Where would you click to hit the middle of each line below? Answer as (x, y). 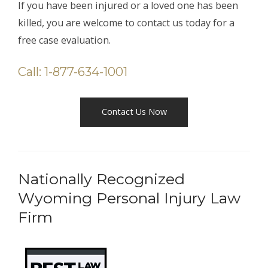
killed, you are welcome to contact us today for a (126, 22)
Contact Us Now (134, 112)
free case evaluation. (64, 40)
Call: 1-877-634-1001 (73, 71)
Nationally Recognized (101, 179)
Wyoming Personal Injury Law (129, 198)
